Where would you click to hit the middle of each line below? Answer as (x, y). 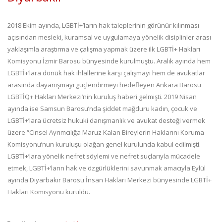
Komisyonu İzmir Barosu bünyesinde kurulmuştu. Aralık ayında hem (109, 61)
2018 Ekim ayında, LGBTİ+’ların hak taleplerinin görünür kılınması (103, 26)
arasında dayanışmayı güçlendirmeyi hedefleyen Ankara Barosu (104, 85)
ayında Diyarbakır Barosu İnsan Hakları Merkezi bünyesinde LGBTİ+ (110, 180)
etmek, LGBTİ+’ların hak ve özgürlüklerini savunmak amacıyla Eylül (107, 168)
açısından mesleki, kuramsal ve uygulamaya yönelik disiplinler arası (109, 37)
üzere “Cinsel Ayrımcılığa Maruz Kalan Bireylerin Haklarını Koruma (106, 133)
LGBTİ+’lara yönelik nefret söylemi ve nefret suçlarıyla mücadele (104, 156)
